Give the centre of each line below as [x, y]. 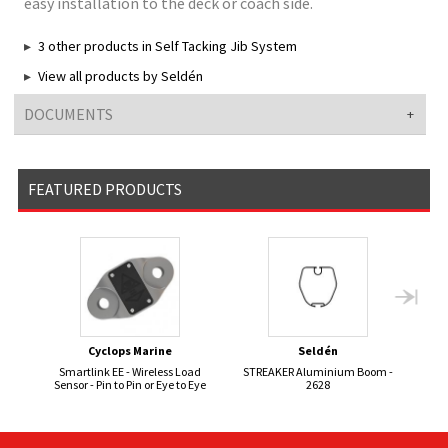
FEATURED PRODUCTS [104, 189]
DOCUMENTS [68, 114]
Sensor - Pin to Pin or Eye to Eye [130, 385]
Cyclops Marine [130, 351]
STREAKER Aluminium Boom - [317, 372]
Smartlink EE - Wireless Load [130, 372]
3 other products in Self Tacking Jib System [168, 46]
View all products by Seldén [121, 76]
